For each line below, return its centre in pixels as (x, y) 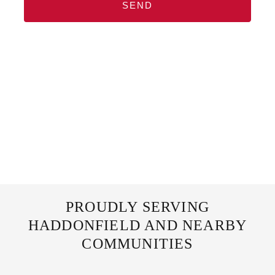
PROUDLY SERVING (137, 207)
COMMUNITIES (137, 244)
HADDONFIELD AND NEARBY (137, 226)
